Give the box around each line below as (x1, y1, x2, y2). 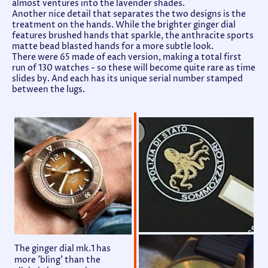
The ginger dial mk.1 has (14, 243, 111, 255)
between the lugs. (12, 84, 85, 95)
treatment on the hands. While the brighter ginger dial (12, 19, 236, 31)
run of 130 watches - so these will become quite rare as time (12, 62, 255, 74)
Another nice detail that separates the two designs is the (12, 8, 246, 20)
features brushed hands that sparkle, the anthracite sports (12, 30, 254, 41)
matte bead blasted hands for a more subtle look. (12, 41, 214, 52)
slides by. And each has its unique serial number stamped (12, 73, 243, 84)
